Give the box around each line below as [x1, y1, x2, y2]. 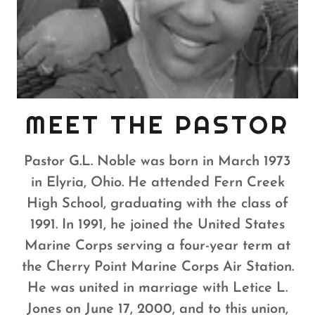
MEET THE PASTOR [25, 108, 290, 140]
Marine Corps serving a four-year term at [25, 238, 290, 253]
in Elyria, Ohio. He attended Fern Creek [30, 175, 285, 190]
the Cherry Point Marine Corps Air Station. [21, 259, 294, 274]
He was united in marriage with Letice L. [27, 281, 288, 295]
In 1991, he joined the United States [62, 217, 285, 232]
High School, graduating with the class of [27, 196, 288, 211]
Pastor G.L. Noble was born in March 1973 [24, 154, 291, 169]
